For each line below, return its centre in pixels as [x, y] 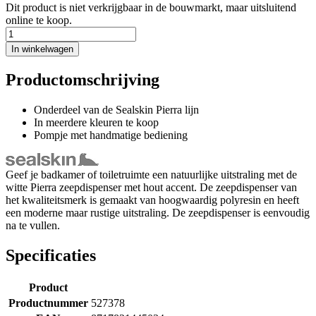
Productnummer [48, 303]
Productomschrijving [83, 79]
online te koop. [39, 20]
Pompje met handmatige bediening [111, 135]
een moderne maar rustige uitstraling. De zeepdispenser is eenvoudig [158, 212]
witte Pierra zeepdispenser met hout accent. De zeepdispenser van [151, 187]
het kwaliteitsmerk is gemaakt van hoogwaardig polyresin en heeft [152, 200]
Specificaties [51, 255]
